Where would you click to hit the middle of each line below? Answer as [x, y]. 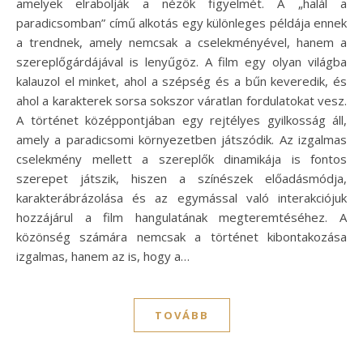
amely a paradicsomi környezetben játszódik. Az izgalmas [181, 139]
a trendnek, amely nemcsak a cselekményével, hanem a [181, 42]
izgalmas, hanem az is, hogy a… [103, 256]
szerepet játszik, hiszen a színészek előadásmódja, [181, 178]
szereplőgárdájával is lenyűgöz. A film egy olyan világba [181, 61]
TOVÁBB [181, 315]
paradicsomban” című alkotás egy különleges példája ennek [181, 22]
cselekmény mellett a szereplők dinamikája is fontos [181, 158]
